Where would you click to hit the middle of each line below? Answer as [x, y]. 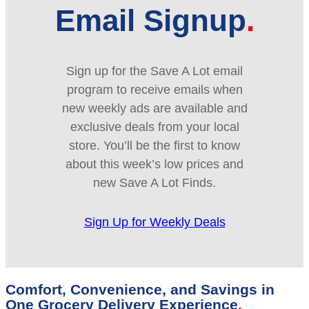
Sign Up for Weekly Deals [154, 222]
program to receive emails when [154, 90]
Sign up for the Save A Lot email [154, 71]
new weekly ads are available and [154, 109]
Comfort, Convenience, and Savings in [140, 289]
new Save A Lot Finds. [154, 183]
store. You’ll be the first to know [154, 146]
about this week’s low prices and [154, 165]
